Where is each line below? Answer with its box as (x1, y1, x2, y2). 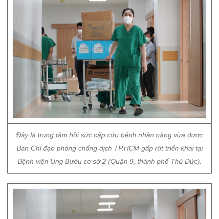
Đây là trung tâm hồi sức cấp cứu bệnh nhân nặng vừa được (16, 131, 203, 139)
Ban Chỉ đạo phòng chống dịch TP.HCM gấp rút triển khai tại (16, 144, 203, 152)
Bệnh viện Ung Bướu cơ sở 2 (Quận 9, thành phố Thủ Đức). (17, 157, 202, 165)
